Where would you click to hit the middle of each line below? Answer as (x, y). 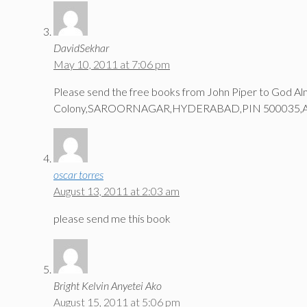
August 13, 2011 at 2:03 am (116, 191)
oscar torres (78, 175)
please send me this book (112, 219)
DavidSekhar (81, 47)
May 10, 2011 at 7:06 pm (112, 64)
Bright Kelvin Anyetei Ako (108, 285)
